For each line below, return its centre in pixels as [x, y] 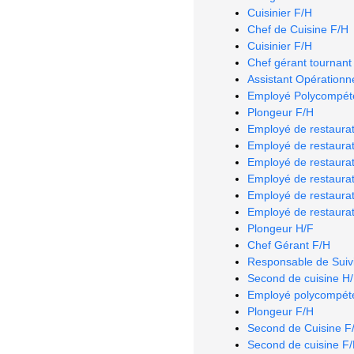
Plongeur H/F [281, 228]
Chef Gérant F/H [289, 245]
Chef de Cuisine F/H [298, 29]
